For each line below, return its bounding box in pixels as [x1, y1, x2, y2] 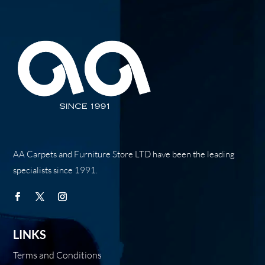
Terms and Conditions [13, 249, 102, 261]
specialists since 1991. [13, 164, 98, 176]
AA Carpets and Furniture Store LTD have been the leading [13, 148, 235, 160]
